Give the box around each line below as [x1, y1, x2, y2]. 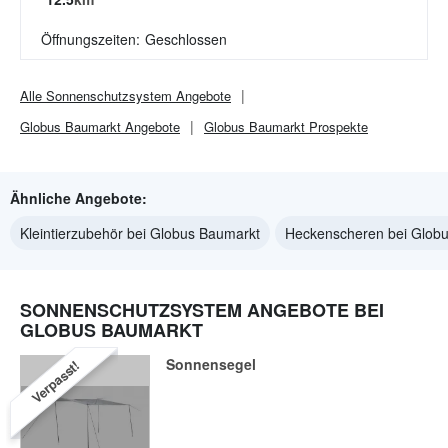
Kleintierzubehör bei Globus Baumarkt [20, 223, 260, 243]
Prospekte [305, 117, 368, 136]
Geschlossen [145, 29, 227, 49]
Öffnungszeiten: [41, 29, 140, 49]
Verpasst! [27, 355, 83, 408]
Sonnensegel [166, 354, 256, 374]
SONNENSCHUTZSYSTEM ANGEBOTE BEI [20, 297, 384, 323]
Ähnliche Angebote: [10, 188, 147, 208]
